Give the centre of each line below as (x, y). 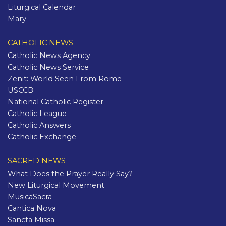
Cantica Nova (32, 209)
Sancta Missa (31, 220)
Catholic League (37, 114)
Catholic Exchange (42, 137)
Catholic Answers (39, 125)
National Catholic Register (55, 102)
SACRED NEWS (37, 161)
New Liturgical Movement (56, 185)
